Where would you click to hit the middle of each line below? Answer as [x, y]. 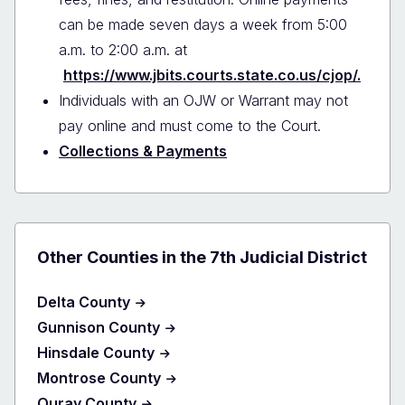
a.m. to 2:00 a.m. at [123, 49]
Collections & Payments [143, 151]
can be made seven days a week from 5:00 [203, 24]
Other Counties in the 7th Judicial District [202, 257]
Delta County [84, 301]
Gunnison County [99, 327]
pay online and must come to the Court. [190, 125]
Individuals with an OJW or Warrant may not [203, 100]
